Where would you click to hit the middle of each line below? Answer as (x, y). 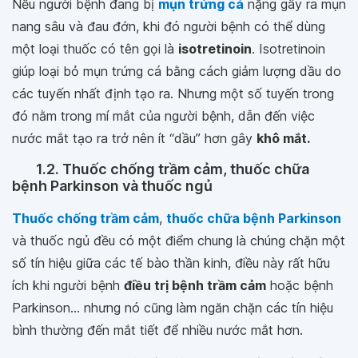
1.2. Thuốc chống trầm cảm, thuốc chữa (173, 169)
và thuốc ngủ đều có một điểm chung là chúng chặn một (179, 241)
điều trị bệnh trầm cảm (195, 285)
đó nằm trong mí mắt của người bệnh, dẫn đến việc (163, 116)
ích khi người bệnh (68, 285)
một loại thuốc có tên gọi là (95, 49)
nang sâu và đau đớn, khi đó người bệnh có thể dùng (169, 26)
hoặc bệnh (300, 285)
